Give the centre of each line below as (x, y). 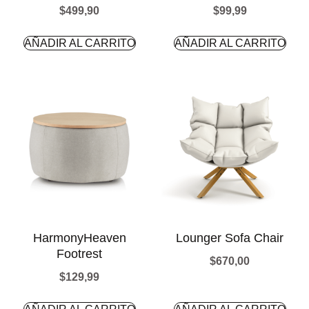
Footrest (79, 254)
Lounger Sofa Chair (230, 238)
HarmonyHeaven (79, 238)
